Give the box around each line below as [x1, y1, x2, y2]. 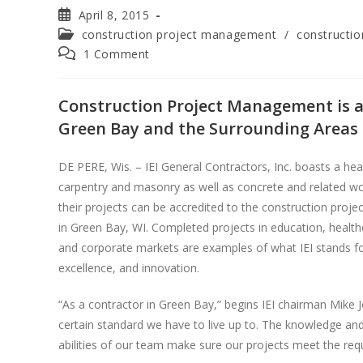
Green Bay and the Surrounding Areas [58, 117, 358, 140]
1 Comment [83, 46, 151, 62]
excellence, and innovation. [58, 260, 199, 276]
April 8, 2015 [78, 7, 150, 23]
